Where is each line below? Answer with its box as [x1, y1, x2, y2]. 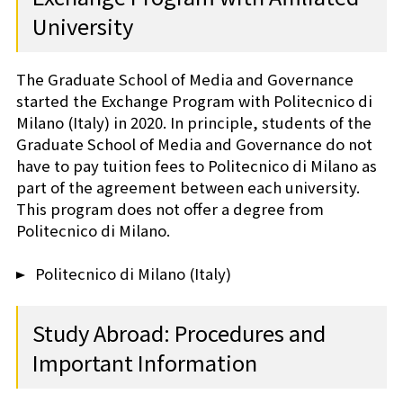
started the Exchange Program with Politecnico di [15, 90, 372, 112]
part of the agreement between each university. [15, 176, 360, 199]
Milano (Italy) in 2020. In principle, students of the [15, 112, 372, 134]
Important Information [31, 346, 257, 379]
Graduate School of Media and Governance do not [15, 133, 372, 156]
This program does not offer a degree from [15, 198, 324, 220]
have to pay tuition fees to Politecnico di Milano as [15, 155, 377, 177]
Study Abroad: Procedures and [31, 317, 326, 349]
